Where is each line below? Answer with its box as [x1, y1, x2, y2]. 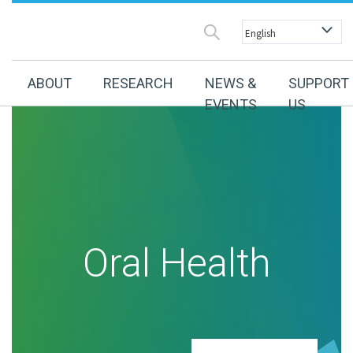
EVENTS [205, 96, 257, 113]
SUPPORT [288, 75, 349, 91]
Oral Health [82, 240, 271, 286]
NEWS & [205, 75, 256, 91]
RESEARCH [103, 75, 173, 91]
